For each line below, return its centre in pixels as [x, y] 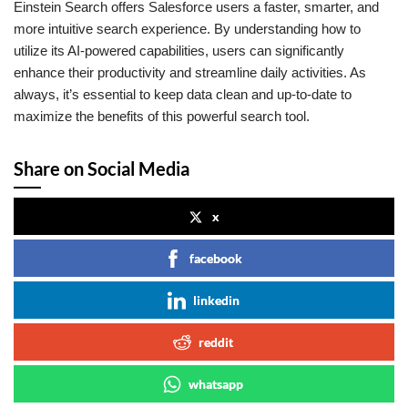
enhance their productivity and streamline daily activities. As [190, 72]
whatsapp [216, 383]
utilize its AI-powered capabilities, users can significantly [179, 50]
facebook [216, 258]
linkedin [216, 300]
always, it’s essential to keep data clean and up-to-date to [183, 94]
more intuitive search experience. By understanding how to [187, 28]
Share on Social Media [102, 168]
